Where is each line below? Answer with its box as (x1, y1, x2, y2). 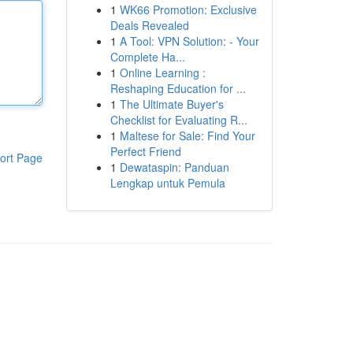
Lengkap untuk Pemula (110, 175, 225, 191)
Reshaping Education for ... (110, 80, 246, 96)
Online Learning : (119, 65, 206, 80)
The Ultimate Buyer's (119, 96, 224, 112)
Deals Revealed (110, 17, 189, 33)
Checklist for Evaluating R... (110, 112, 247, 128)
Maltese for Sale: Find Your (119, 128, 255, 143)
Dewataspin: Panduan (119, 159, 229, 175)
